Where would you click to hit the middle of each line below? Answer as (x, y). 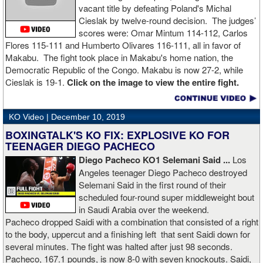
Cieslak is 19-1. (36, 82)
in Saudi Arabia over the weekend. (144, 210)
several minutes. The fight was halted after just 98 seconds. (119, 247)
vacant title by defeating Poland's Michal (155, 8)
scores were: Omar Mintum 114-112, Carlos (163, 33)
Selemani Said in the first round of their (152, 185)
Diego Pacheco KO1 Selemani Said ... (156, 160)
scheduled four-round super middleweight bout (166, 197)
